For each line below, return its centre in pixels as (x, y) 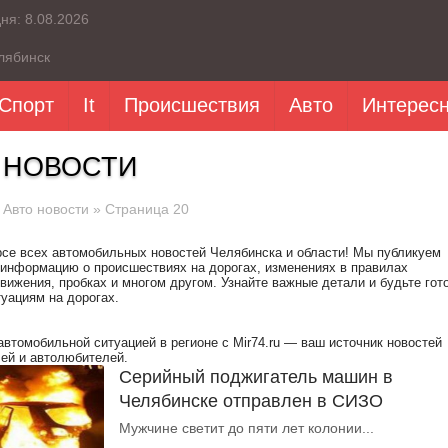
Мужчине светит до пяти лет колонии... (246, 428)
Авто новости (46, 209)
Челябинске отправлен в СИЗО (251, 401)
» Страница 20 (139, 209)
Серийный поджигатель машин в (256, 377)
